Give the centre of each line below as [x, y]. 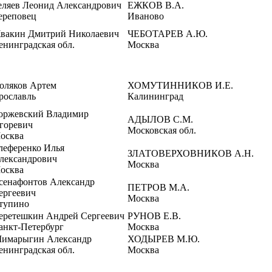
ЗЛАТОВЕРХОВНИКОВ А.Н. [191, 153]
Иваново [146, 16]
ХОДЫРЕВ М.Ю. [164, 239]
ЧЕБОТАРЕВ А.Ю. [168, 34]
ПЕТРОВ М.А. [158, 187]
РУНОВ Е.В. [154, 216]
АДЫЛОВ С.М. [160, 119]
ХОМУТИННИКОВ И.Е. [180, 85]
